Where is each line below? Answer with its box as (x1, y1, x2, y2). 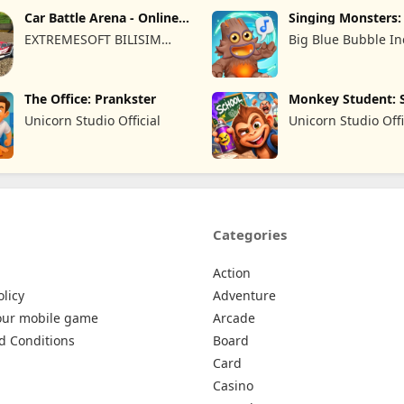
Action (213, 263, 251, 281)
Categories (213, 225, 287, 243)
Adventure (213, 286, 276, 304)
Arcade (213, 308, 255, 326)
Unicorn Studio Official (24, 112, 161, 130)
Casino (213, 376, 253, 394)
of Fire (289, 23, 329, 41)
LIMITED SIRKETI (24, 69, 126, 87)
